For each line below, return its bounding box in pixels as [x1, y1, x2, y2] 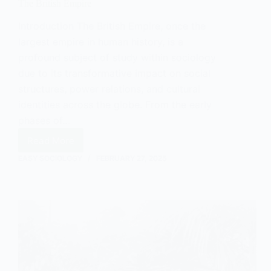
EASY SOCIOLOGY [18, 154, 82, 163]
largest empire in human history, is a [18, 36, 183, 48]
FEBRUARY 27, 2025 [96, 154, 167, 163]
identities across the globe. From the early [18, 99, 212, 111]
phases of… [18, 114, 70, 127]
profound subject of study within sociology [18, 51, 216, 64]
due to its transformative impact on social [18, 67, 211, 80]
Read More [27, 134, 74, 146]
